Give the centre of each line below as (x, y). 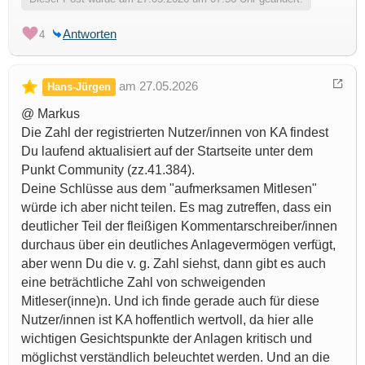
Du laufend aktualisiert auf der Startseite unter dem (167, 152)
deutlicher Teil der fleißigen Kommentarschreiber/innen (179, 226)
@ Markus (51, 114)
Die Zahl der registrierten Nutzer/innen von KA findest (175, 133)
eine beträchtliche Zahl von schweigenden (143, 283)
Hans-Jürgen (79, 87)
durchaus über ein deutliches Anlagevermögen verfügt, (178, 245)
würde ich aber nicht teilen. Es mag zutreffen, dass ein (176, 208)
